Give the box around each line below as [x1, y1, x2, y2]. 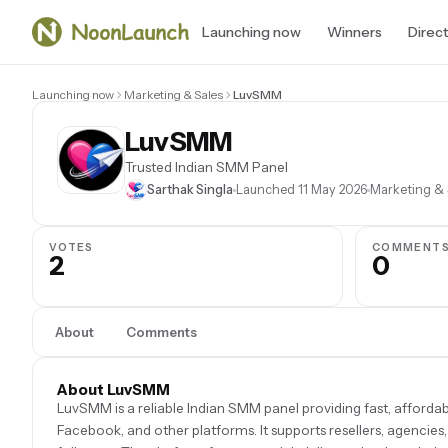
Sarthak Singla [147, 182, 233, 197]
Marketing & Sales [124, 87, 223, 102]
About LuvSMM [57, 380, 170, 399]
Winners [326, 23, 382, 41]
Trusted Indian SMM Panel [125, 159, 288, 175]
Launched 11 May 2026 [236, 182, 367, 197]
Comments [126, 323, 197, 340]
